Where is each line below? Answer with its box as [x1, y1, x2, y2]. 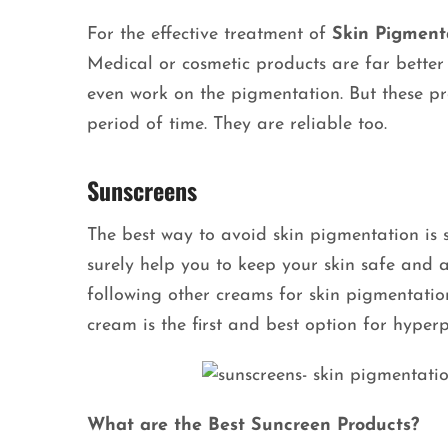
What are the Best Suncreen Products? [87, 416, 425, 436]
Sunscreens [87, 172, 197, 209]
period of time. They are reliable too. [87, 115, 387, 135]
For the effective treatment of [87, 25, 332, 45]
